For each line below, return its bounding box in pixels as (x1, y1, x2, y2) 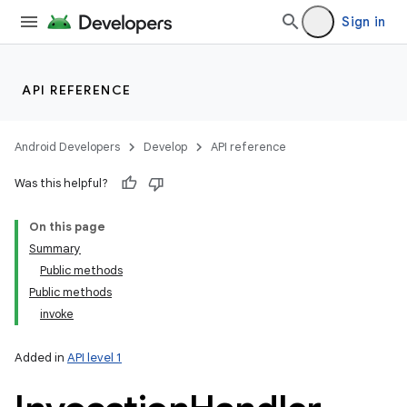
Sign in (342, 14, 385, 30)
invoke (40, 306, 74, 322)
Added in (15, 350, 67, 365)
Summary (29, 241, 81, 256)
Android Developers (15, 139, 120, 154)
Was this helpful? (15, 175, 108, 191)
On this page (29, 219, 105, 234)
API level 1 (67, 350, 122, 365)
